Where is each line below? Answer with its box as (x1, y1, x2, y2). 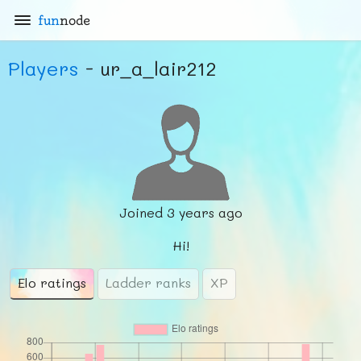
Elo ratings (18, 274, 86, 291)
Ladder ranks (106, 274, 191, 291)
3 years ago (166, 204, 243, 221)
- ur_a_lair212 (79, 56, 216, 81)
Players (8, 56, 79, 81)
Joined (118, 204, 167, 221)
